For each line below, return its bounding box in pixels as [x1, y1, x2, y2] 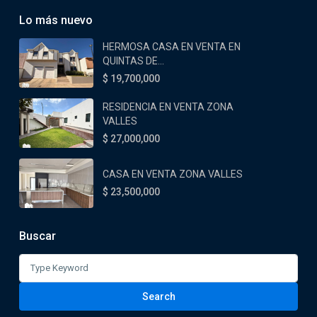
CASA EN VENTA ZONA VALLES [103, 168, 243, 180]
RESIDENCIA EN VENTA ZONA [103, 100, 234, 113]
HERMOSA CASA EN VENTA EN [103, 40, 241, 52]
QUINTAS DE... [103, 54, 164, 67]
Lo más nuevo [19, 13, 93, 27]
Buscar [19, 229, 56, 243]
